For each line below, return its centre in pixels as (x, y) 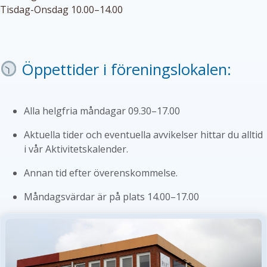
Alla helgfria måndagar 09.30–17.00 (102, 111)
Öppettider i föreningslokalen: (125, 69)
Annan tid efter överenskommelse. (101, 173)
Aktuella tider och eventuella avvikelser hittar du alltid (143, 134)
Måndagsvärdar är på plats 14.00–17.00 (111, 196)
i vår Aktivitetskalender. (76, 149)
